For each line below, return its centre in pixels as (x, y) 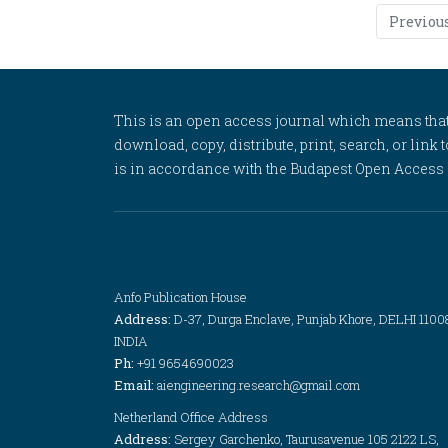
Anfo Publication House (180, 297)
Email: (135, 385)
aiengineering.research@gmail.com (258, 385)
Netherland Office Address (191, 417)
